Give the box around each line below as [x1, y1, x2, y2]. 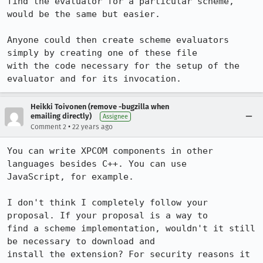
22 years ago [72, 123, 113, 131]
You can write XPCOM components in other [7, 146, 213, 156]
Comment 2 [31, 123, 66, 131]
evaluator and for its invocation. [7, 73, 181, 84]
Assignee [103, 113, 128, 120]
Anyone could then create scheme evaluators [7, 35, 229, 45]
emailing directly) [31, 112, 92, 120]
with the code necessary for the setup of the [7, 60, 240, 71]
